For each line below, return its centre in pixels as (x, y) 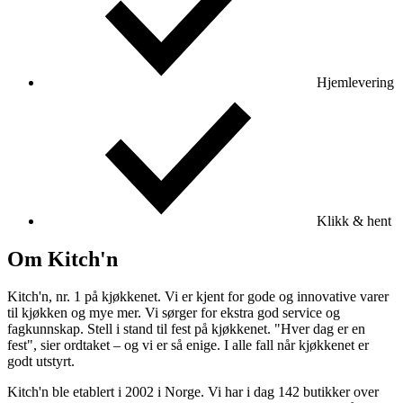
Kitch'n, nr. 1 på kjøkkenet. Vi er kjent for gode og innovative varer (198, 297)
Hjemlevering (354, 82)
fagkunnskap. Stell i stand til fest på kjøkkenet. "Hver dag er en (186, 329)
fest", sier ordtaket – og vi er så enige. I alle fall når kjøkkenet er (188, 345)
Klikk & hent (352, 220)
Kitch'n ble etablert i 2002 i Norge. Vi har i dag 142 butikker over (193, 392)
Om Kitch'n (63, 259)
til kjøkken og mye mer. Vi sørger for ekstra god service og (174, 313)
